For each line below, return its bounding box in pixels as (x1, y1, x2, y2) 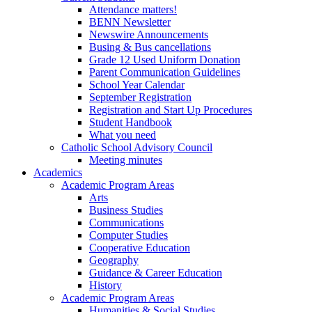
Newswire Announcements (89, 29, 208, 40)
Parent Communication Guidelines (89, 66, 240, 78)
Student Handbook (89, 116, 172, 128)
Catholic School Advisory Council (61, 141, 212, 153)
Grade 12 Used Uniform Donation (89, 54, 240, 65)
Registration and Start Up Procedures (89, 104, 252, 116)
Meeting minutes (89, 154, 162, 166)
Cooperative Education (89, 242, 190, 253)
